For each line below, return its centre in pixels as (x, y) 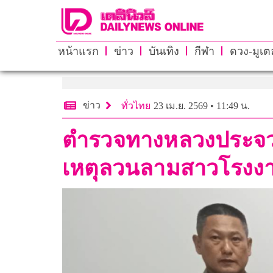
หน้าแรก (78, 51)
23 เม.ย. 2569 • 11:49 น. (202, 105)
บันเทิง (164, 51)
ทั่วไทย (136, 105)
